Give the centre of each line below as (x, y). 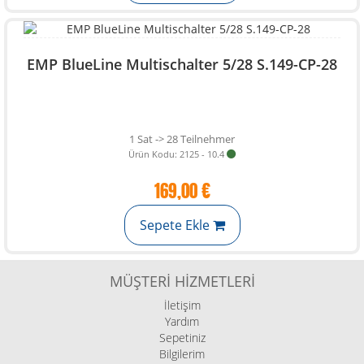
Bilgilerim (182, 354)
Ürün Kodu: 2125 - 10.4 (176, 154)
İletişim (182, 305)
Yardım (182, 321)
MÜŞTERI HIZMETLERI (182, 281)
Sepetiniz (182, 338)
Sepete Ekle (176, 225)
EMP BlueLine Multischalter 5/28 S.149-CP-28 (182, 64)
